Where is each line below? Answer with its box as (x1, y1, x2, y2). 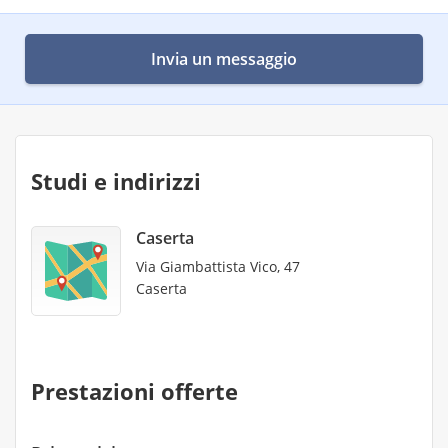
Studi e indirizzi (31, 166, 201, 196)
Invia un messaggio (151, 48, 297, 70)
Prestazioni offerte (31, 376, 238, 406)
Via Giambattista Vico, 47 (136, 257, 300, 276)
